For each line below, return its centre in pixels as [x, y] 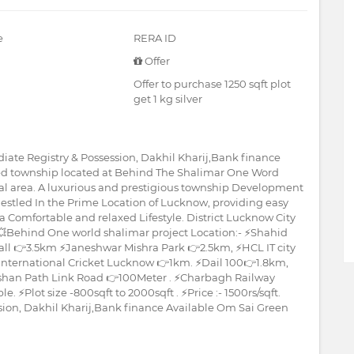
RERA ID [155, 38]
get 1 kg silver [168, 99]
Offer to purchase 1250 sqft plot [212, 84]
